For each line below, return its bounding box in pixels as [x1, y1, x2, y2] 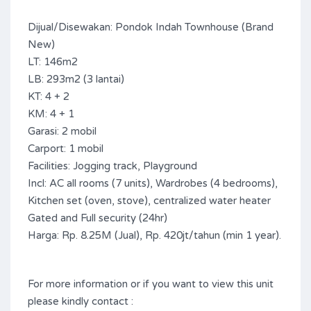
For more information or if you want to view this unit [28, 278, 274, 290]
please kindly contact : [28, 295, 133, 308]
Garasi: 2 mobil [28, 125, 96, 137]
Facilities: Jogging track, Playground [28, 160, 197, 172]
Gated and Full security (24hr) [28, 212, 167, 224]
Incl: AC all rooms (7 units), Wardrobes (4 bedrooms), [28, 177, 278, 190]
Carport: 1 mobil [28, 142, 103, 155]
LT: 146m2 [28, 56, 78, 68]
